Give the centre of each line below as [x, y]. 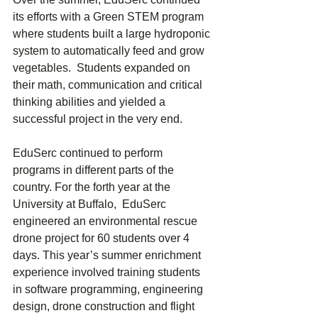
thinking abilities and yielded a [91, 102]
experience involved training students [108, 273]
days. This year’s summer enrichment [108, 256]
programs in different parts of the [95, 170]
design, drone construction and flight [105, 307]
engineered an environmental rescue [106, 221]
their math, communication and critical [109, 85]
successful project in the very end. [98, 119]
